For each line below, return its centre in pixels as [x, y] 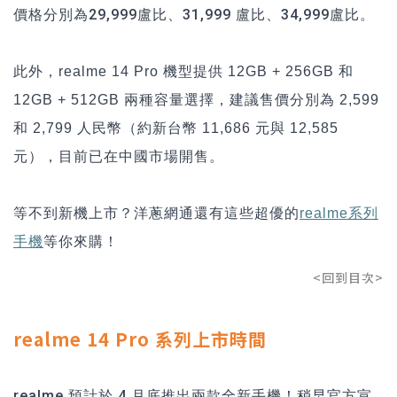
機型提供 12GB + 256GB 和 [258, 71]
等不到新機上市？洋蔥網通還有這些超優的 [156, 213]
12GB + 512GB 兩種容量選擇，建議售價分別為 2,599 [196, 99]
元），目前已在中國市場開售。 [119, 156]
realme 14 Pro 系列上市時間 [140, 339]
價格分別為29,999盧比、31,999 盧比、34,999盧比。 [194, 14]
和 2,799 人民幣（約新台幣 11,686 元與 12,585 [176, 128]
